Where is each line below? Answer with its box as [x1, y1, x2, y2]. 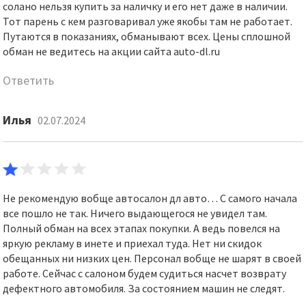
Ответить [3, 72, 55, 88]
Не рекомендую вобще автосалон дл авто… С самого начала [3, 191, 298, 205]
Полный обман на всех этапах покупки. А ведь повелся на [3, 221, 281, 235]
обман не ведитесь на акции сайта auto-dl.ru [3, 44, 221, 58]
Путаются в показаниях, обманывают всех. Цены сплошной [3, 29, 291, 43]
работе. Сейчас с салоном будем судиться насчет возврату [3, 266, 287, 280]
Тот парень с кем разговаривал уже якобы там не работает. [3, 14, 293, 28]
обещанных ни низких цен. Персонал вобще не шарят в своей [3, 251, 302, 265]
